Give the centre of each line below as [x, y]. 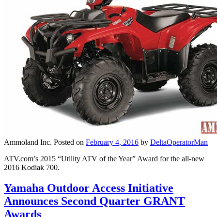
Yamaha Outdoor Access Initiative [89, 188]
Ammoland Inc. [28, 142]
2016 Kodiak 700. [32, 168]
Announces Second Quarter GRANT [94, 201]
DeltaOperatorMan [179, 142]
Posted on [70, 142]
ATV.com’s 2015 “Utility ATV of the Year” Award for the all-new [104, 159]
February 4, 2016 [112, 142]
